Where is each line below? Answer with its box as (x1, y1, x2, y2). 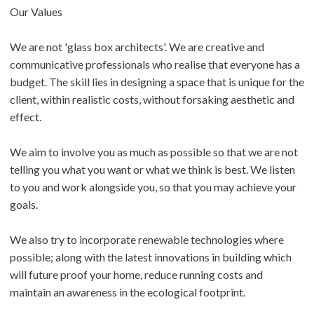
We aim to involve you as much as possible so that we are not (10, 145, 298, 158)
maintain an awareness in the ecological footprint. (10, 285, 245, 299)
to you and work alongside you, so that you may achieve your (10, 180, 296, 193)
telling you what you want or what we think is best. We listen (10, 163, 295, 176)
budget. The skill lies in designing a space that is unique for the (10, 75, 304, 88)
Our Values (10, 5, 62, 18)
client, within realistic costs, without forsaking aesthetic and (10, 93, 294, 106)
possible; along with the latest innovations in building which (10, 250, 292, 264)
